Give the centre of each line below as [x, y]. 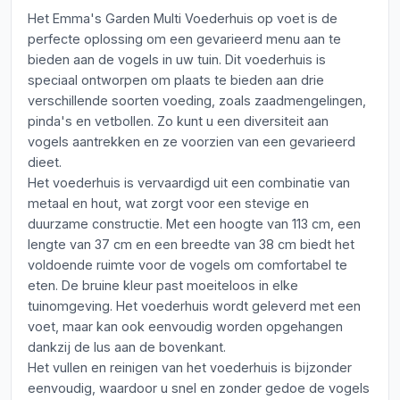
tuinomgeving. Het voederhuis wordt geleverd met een [194, 306]
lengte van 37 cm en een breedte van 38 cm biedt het [191, 244]
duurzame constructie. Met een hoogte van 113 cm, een [194, 224]
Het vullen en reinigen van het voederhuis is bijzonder [190, 367]
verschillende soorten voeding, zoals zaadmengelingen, [197, 100]
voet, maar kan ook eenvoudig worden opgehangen [185, 326]
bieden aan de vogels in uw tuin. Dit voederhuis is [177, 59]
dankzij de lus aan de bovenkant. [127, 347]
